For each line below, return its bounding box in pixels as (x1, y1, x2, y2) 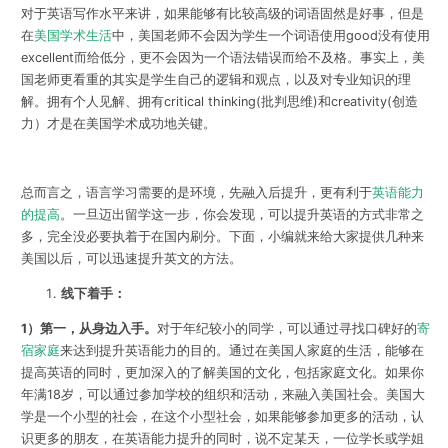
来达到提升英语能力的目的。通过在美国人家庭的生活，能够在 (59, 342, 424, 358)
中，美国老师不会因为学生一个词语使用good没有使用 (111, 27, 430, 43)
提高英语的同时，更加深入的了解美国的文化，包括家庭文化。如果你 (20, 364, 424, 380)
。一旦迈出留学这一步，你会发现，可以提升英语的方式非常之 (59, 207, 424, 223)
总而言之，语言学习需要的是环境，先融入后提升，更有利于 (20, 185, 372, 201)
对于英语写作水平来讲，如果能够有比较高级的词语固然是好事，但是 (20, 5, 424, 21)
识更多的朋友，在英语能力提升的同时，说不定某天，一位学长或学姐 (20, 430, 424, 446)
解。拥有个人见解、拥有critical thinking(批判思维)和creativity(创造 (20, 93, 418, 109)
